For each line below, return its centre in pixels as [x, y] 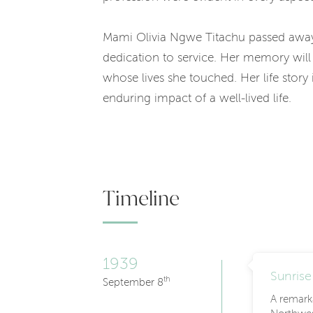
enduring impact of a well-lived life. [197, 99]
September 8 [133, 282]
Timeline [141, 198]
